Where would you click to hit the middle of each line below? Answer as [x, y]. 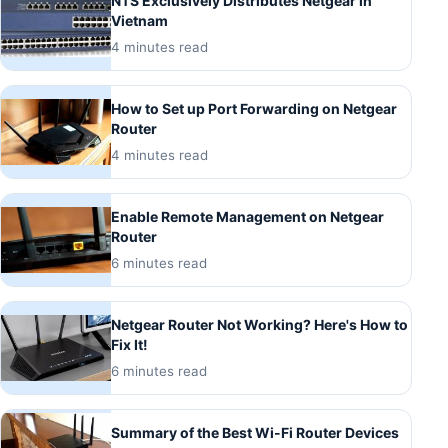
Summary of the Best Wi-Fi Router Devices [255, 432]
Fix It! [129, 344]
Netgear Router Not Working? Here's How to [259, 324]
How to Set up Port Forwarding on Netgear [254, 108]
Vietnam [139, 20]
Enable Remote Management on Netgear [247, 216]
